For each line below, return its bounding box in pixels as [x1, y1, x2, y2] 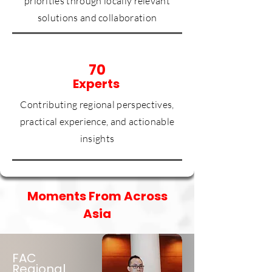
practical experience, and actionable [19, 115, 175, 127]
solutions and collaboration [37, 11, 157, 24]
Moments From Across [27, 187, 168, 205]
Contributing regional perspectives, [20, 98, 174, 110]
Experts [72, 75, 122, 92]
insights [80, 132, 115, 144]
